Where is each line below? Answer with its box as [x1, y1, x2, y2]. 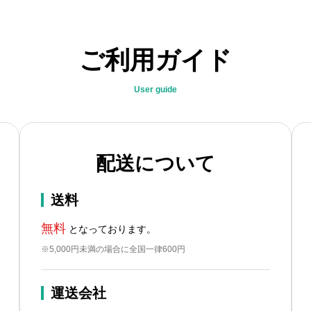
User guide [134, 85, 177, 94]
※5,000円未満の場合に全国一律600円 [40, 244, 185, 254]
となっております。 [65, 224, 156, 235]
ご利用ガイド [79, 46, 232, 74]
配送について [95, 153, 215, 174]
